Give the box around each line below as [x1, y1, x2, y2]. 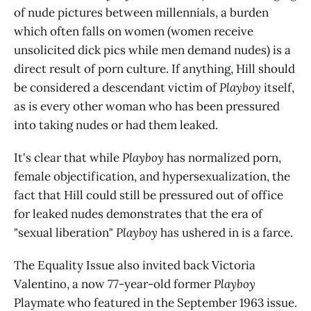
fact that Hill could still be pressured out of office [14, 187, 283, 203]
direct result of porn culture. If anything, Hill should [14, 60, 295, 76]
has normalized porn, [164, 149, 281, 165]
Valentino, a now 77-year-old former [14, 276, 214, 292]
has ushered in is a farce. [158, 224, 293, 240]
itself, [261, 79, 294, 95]
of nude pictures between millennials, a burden [14, 4, 269, 20]
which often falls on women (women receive [14, 23, 253, 39]
